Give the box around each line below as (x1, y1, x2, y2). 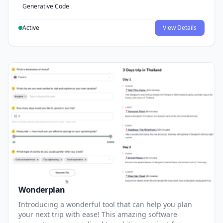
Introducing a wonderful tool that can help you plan (18, 199, 192, 209)
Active (22, 23, 39, 32)
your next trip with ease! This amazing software (18, 209, 177, 219)
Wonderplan (18, 184, 65, 195)
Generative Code (22, 2, 69, 11)
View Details (163, 23, 197, 32)
